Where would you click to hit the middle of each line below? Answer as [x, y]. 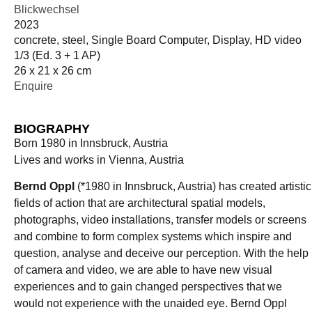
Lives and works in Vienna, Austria [99, 159]
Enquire [33, 86]
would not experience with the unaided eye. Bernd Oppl [150, 304]
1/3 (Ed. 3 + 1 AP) [57, 55]
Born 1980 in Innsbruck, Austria [91, 143]
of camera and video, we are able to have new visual [143, 270]
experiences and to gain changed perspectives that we [148, 287]
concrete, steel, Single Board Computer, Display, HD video [158, 40]
